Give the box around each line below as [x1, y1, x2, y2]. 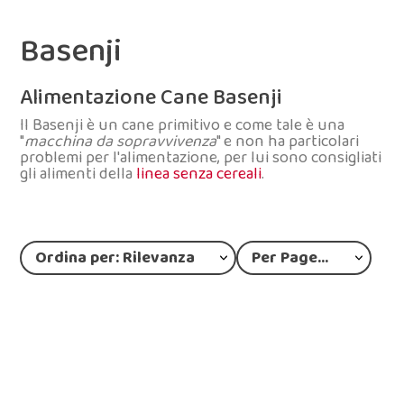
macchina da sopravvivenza [24, 129, 217, 154]
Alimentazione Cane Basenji [20, 80, 283, 115]
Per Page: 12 [317, 245, 329, 271]
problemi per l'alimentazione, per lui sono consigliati [20, 145, 382, 170]
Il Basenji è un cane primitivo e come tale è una [20, 113, 345, 138]
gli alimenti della [20, 161, 137, 187]
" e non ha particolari [216, 129, 360, 154]
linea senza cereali [136, 161, 262, 187]
